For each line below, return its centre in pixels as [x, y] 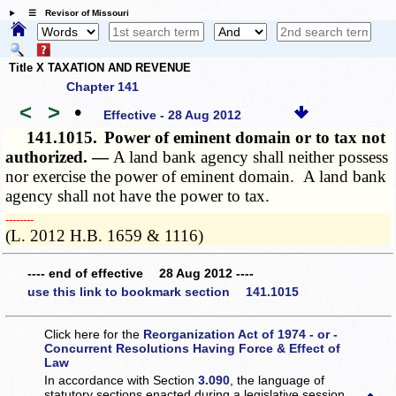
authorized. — [60, 157]
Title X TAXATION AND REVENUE [100, 67]
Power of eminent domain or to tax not [245, 138]
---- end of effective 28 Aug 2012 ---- [141, 273]
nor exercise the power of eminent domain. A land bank [196, 177]
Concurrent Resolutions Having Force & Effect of [193, 348]
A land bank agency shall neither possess [251, 157]
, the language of [278, 380]
